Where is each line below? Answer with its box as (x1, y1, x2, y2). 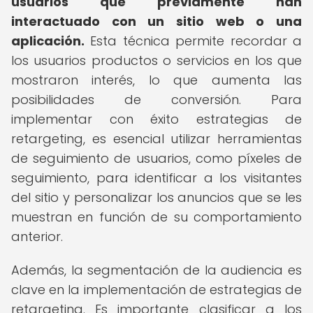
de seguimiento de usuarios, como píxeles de (11, 150, 302, 167)
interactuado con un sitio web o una (11, 13, 302, 30)
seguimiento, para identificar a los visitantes (11, 169, 302, 187)
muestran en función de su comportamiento (11, 208, 302, 226)
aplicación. (11, 32, 85, 50)
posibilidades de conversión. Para (11, 91, 302, 108)
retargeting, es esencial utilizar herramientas (11, 130, 302, 147)
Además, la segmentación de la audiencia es (11, 261, 302, 279)
